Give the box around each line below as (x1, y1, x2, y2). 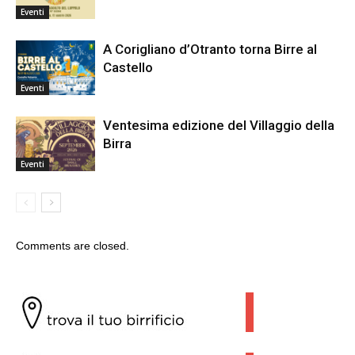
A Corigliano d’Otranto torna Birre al (103, 41, 317, 58)
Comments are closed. (16, 239, 129, 253)
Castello (103, 59, 153, 76)
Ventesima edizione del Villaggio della (103, 117, 334, 134)
